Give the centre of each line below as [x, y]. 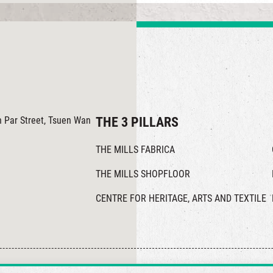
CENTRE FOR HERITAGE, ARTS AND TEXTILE [181, 199]
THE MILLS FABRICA [136, 150]
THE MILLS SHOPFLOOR [143, 174]
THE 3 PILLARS [137, 122]
